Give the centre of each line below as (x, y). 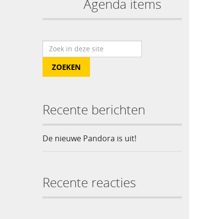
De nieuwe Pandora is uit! (89, 139)
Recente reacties (89, 182)
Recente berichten (94, 110)
